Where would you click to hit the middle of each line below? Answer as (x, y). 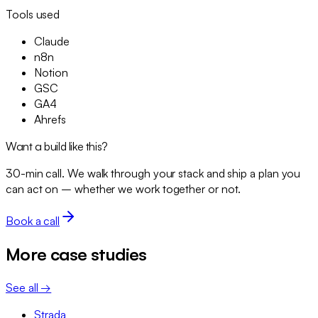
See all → (29, 288)
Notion (51, 73)
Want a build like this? (57, 147)
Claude (52, 42)
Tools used (33, 15)
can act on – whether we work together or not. (124, 189)
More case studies (76, 254)
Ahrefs (50, 120)
